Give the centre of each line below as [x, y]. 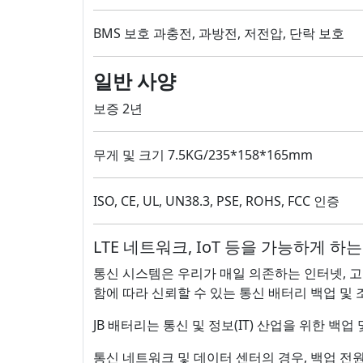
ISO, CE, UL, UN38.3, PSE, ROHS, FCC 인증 [216, 201]
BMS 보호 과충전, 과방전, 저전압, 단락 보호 [219, 33]
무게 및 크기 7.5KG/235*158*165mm [203, 154]
